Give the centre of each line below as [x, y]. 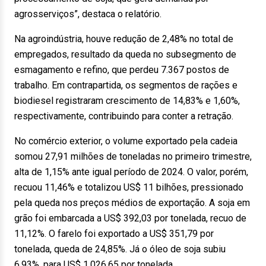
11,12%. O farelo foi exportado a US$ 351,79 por [114, 234]
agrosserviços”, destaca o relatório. [88, 14]
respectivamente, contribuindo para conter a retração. [124, 116]
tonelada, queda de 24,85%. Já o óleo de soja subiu [120, 249]
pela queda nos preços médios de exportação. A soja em [132, 203]
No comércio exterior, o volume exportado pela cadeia [126, 141]
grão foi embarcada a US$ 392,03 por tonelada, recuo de [130, 218]
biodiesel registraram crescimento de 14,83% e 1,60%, [127, 101]
